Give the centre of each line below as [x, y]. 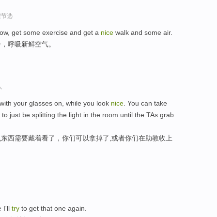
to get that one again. [53, 209]
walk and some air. [143, 32]
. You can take [145, 103]
